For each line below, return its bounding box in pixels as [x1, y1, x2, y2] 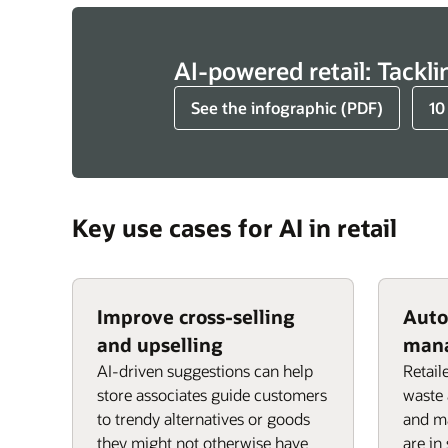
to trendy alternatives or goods [97, 408, 310, 429]
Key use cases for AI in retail [72, 212, 397, 243]
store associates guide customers [97, 384, 327, 405]
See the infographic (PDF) [191, 97, 383, 118]
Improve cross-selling [97, 304, 295, 329]
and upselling [97, 332, 223, 357]
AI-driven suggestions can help [97, 360, 313, 381]
